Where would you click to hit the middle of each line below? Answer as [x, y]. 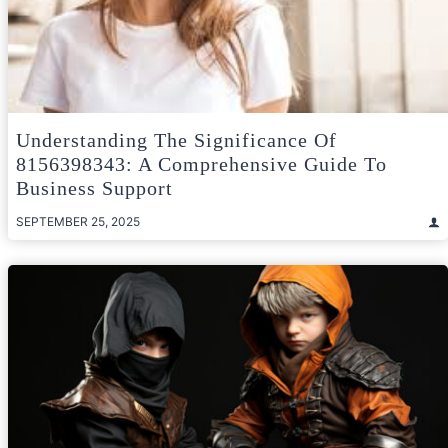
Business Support [94, 188]
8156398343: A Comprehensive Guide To [201, 164]
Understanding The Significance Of [176, 140]
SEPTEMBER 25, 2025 [78, 222]
